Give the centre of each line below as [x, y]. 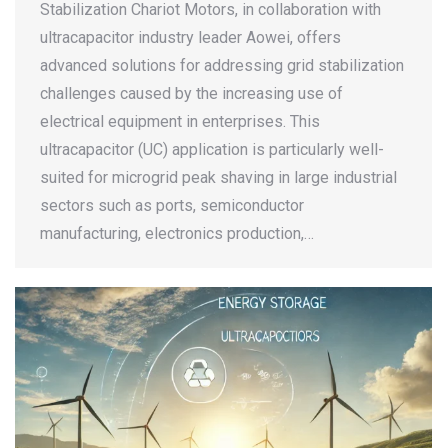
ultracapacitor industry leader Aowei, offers [190, 37]
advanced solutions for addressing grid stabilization [222, 65]
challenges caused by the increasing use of [191, 93]
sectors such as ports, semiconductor [172, 205]
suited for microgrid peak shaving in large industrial [218, 177]
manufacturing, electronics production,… [177, 233]
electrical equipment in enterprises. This [180, 121]
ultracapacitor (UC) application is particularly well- [212, 149]
